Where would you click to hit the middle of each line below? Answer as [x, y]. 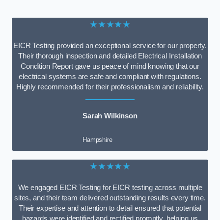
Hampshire [97, 139]
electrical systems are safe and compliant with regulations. [110, 76]
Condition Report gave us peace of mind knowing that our [110, 66]
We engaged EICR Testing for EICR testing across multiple [110, 187]
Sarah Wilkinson [110, 116]
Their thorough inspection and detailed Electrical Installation [110, 56]
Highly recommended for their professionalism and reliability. [110, 87]
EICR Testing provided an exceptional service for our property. [110, 45]
